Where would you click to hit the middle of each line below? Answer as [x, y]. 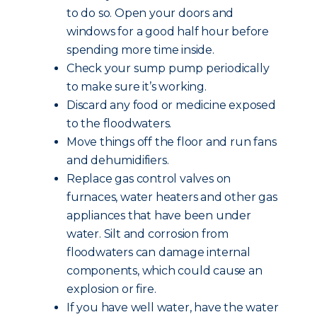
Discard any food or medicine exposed [171, 105]
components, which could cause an [165, 271]
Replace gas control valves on [149, 179]
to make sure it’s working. [137, 87]
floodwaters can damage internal [158, 252]
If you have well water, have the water [173, 307]
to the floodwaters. [119, 123]
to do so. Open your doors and [150, 13]
